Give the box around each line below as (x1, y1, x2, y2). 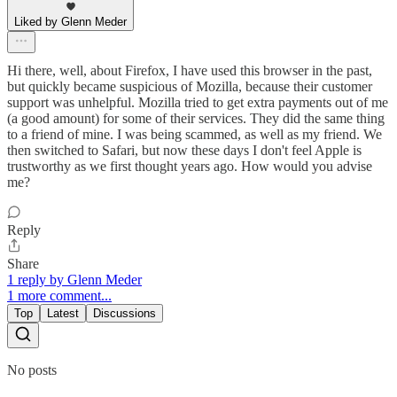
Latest (47, 306, 79, 320)
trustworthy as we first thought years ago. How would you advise (7, 158, 372, 174)
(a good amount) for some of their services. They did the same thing (7, 110, 385, 126)
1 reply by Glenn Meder (7, 271, 142, 287)
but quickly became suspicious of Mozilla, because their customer (7, 78, 372, 94)
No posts (7, 362, 57, 378)
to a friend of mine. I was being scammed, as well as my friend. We (7, 126, 382, 142)
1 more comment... (7, 287, 112, 303)
